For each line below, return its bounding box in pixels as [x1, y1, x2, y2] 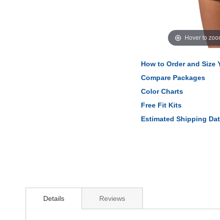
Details [43, 194, 64, 202]
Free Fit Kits [141, 101, 182, 109]
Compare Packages [141, 73, 205, 82]
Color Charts [141, 87, 183, 95]
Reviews [99, 194, 125, 202]
